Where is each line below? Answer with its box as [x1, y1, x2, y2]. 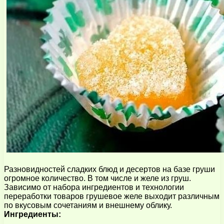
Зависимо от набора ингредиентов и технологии [4, 182, 184, 191]
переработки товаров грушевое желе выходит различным [4, 191, 219, 200]
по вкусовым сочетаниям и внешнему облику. [4, 200, 172, 209]
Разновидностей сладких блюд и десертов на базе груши [4, 164, 215, 173]
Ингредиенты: [4, 209, 61, 218]
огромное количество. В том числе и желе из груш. [4, 173, 191, 182]
